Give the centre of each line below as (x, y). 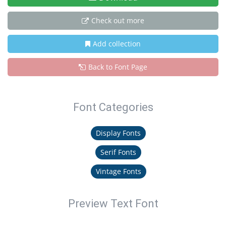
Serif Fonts (118, 152)
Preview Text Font (113, 204)
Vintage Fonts (118, 171)
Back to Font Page (118, 67)
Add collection (117, 44)
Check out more (118, 20)
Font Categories (113, 107)
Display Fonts (118, 133)
